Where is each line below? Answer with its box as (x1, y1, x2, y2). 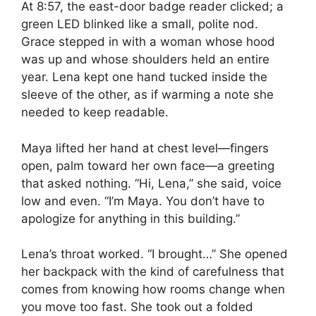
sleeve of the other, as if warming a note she (21, 87, 274, 102)
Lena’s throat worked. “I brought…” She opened (21, 247, 288, 262)
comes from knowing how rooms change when (21, 282, 285, 297)
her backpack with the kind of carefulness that (21, 265, 284, 279)
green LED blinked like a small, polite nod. (21, 17, 258, 32)
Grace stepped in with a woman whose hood (21, 35, 275, 49)
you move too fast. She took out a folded (21, 300, 253, 315)
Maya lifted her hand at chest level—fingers (21, 140, 269, 155)
